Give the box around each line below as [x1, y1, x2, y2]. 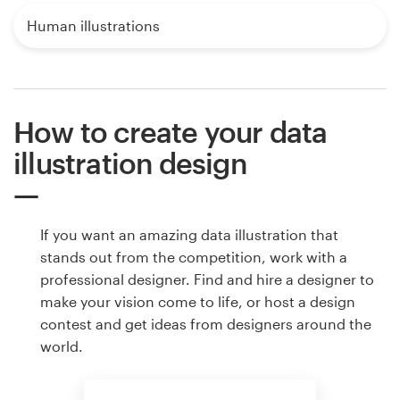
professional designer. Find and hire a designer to [40, 270, 374, 287]
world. [40, 337, 83, 354]
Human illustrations [27, 16, 160, 34]
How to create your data [13, 114, 328, 148]
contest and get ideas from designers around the [40, 314, 371, 332]
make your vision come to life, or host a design [40, 292, 355, 310]
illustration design [13, 146, 246, 179]
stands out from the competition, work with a [40, 247, 347, 265]
